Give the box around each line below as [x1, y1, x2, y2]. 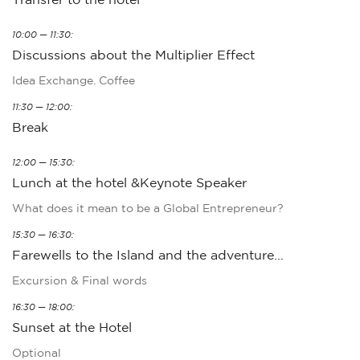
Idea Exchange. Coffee [12, 74, 135, 88]
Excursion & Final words [12, 274, 147, 288]
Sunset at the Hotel [12, 320, 132, 335]
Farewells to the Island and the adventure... [12, 247, 284, 263]
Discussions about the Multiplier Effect [12, 47, 255, 63]
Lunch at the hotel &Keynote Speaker [12, 175, 247, 190]
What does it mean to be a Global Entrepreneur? [12, 202, 284, 215]
